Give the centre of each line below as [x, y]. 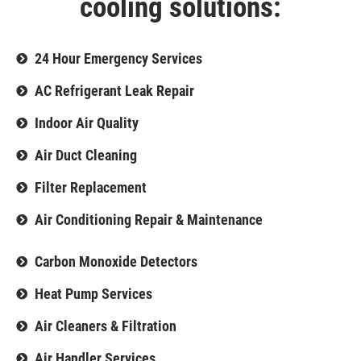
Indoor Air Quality [86, 122]
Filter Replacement [90, 187]
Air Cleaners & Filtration [105, 326]
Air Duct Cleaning [85, 155]
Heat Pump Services [93, 293]
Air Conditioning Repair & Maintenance [148, 219]
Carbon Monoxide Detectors [116, 261]
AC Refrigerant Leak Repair [114, 90]
